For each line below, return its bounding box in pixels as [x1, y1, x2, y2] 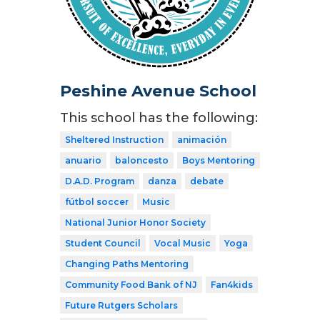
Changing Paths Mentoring [65, 258, 189, 269]
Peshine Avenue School [60, 81, 256, 101]
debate [190, 175, 224, 186]
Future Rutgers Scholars [65, 299, 178, 311]
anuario [65, 154, 101, 166]
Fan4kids [211, 279, 253, 290]
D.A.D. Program [65, 175, 134, 186]
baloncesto [115, 154, 169, 166]
